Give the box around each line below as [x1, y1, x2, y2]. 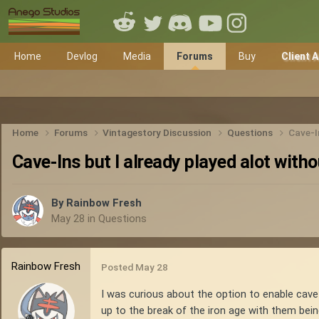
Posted [101, 261, 135, 273]
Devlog [67, 51, 98, 62]
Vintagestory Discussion [103, 126, 214, 138]
